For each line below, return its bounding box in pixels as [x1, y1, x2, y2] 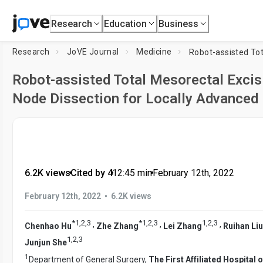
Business [159, 18, 199, 29]
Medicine [136, 47, 172, 56]
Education [104, 18, 147, 29]
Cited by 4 [70, 167, 113, 178]
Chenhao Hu [25, 221, 72, 231]
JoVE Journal [66, 47, 119, 56]
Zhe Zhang [96, 221, 139, 231]
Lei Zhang [163, 221, 202, 231]
